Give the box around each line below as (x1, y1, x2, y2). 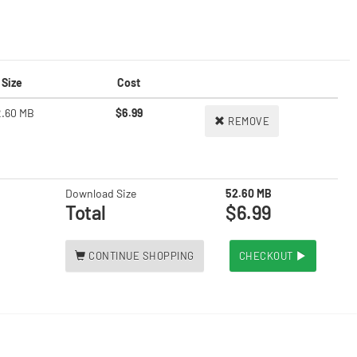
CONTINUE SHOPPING (88, 249, 194, 262)
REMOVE (228, 115, 269, 127)
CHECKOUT (238, 249, 296, 262)
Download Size (65, 186, 136, 200)
